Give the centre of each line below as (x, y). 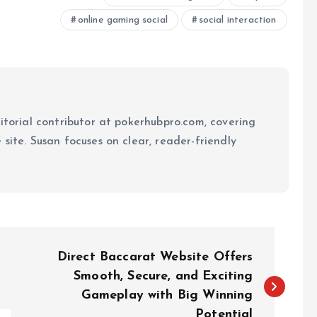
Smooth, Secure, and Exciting (163, 276)
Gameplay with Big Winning (167, 295)
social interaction (237, 20)
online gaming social (122, 20)
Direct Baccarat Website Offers (155, 257)
